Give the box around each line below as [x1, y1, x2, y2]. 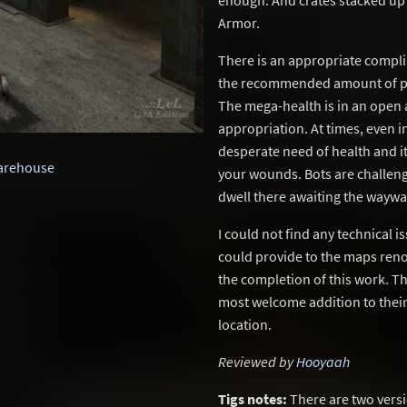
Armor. [218, 14, 260, 32]
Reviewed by [218, 352, 296, 371]
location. [218, 315, 272, 333]
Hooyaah [296, 352, 350, 371]
